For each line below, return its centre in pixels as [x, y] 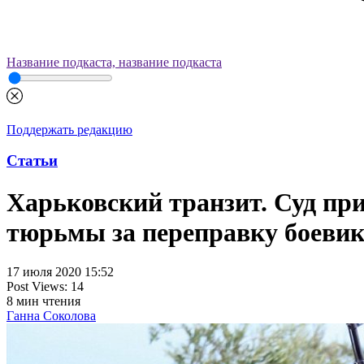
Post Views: [37, 287]
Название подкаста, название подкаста [114, 62]
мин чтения [48, 301]
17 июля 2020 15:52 [60, 272]
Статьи [32, 161]
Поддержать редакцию [69, 129]
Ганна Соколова [51, 316]
